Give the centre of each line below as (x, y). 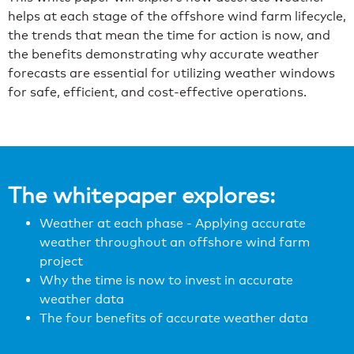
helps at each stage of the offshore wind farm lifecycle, (177, 16)
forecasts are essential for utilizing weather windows (171, 73)
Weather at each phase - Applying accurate (173, 224)
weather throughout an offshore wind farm (175, 243)
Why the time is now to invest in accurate (166, 281)
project (61, 262)
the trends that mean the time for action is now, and (169, 35)
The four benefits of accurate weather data (174, 318)
